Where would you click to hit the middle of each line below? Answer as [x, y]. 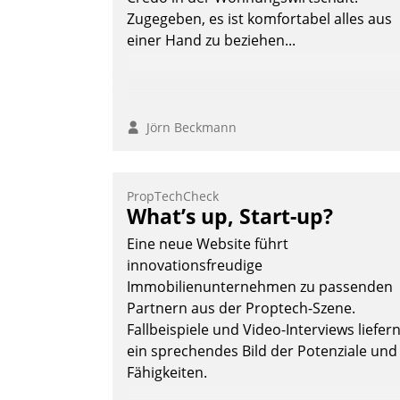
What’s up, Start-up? [230, 217]
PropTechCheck [173, 196]
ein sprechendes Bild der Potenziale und [262, 351]
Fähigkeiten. [167, 373]
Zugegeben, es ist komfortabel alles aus [259, 19]
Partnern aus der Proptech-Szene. [241, 308]
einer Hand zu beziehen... [211, 41]
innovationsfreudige [195, 266]
